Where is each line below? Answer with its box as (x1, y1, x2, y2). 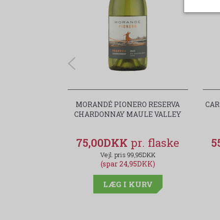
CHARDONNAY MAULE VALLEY (74, 110, 182, 119)
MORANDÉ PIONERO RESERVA (76, 100, 180, 110)
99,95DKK (127, 151, 156, 159)
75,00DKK (76, 136, 131, 150)
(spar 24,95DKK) (100, 159, 155, 169)
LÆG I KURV (103, 179, 153, 190)
